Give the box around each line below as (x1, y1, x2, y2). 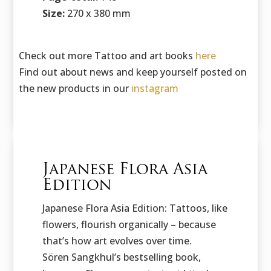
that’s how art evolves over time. (42, 234, 192, 248)
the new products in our (19, 82, 132, 96)
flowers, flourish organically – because (42, 218, 216, 232)
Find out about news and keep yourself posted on (19, 65, 247, 79)
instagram (131, 82, 179, 96)
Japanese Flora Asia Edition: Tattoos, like (42, 201, 227, 215)
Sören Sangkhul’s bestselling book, (42, 250, 201, 264)
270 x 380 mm (64, 7, 131, 21)
